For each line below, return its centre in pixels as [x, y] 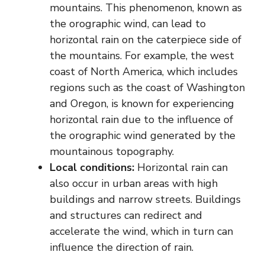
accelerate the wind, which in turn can [141, 231]
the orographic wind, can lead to [128, 23]
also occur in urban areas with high [134, 183]
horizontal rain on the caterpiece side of [146, 39]
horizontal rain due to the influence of [141, 119]
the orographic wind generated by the [143, 135]
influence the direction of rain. [122, 247]
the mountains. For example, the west [142, 55]
